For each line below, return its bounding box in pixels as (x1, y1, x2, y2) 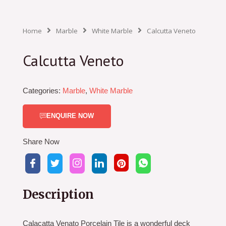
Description (23, 187, 94, 202)
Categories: (23, 86, 61, 95)
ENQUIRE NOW (46, 111, 94, 120)
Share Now (23, 137, 60, 146)
